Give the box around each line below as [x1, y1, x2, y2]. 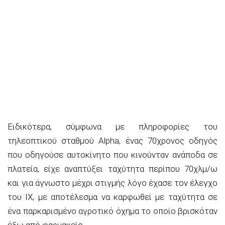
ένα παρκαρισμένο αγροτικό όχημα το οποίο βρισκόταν [8, 205, 217, 216]
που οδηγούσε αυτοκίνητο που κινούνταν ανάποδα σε [8, 149, 217, 160]
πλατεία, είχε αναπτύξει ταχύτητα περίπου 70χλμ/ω [8, 163, 217, 174]
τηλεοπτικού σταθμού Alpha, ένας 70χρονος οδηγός [8, 135, 217, 146]
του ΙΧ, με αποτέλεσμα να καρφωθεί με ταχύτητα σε [8, 191, 217, 202]
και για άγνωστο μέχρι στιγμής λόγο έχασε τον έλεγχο [8, 177, 217, 188]
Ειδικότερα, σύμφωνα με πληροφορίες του [8, 121, 217, 132]
